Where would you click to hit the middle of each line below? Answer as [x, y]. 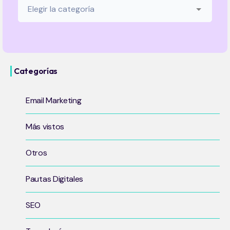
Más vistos [45, 127]
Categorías [36, 71]
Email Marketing [54, 101]
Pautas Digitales [55, 179]
